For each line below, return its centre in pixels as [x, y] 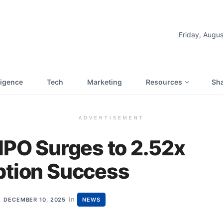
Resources [164, 82]
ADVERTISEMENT [111, 118]
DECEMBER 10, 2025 [35, 199]
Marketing [105, 82]
